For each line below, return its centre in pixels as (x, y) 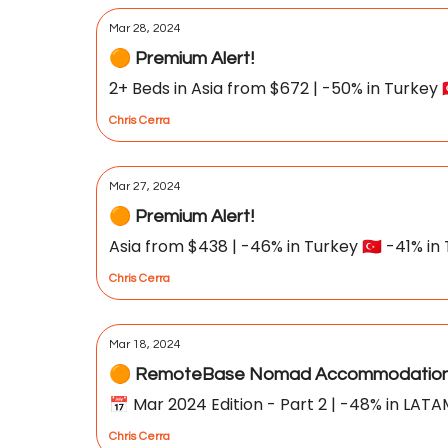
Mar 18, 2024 (145, 344)
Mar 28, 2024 (145, 28)
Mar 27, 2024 (145, 186)
